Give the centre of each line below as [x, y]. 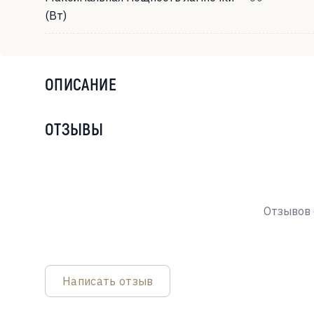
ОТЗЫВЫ [74, 129]
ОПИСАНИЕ [81, 84]
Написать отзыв [108, 281]
